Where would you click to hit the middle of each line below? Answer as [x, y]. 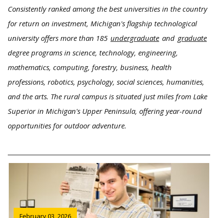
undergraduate [135, 38]
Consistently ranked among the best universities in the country [108, 9]
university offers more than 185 [59, 38]
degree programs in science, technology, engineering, [93, 53]
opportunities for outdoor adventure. [67, 126]
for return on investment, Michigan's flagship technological [102, 24]
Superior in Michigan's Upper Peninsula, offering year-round [105, 111]
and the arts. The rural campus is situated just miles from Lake [108, 97]
